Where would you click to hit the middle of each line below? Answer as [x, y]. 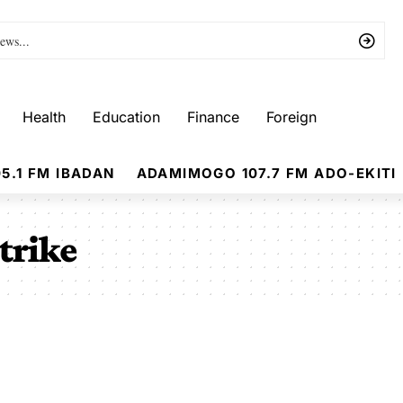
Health [44, 116]
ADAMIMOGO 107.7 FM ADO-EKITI [266, 173]
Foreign [291, 116]
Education [126, 116]
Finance [213, 116]
